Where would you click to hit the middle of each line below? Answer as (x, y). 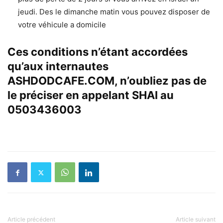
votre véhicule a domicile (62, 25)
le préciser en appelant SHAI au (91, 95)
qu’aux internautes (58, 66)
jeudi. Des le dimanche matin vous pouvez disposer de (114, 12)
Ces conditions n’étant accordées (98, 52)
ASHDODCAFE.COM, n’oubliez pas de (107, 81)
